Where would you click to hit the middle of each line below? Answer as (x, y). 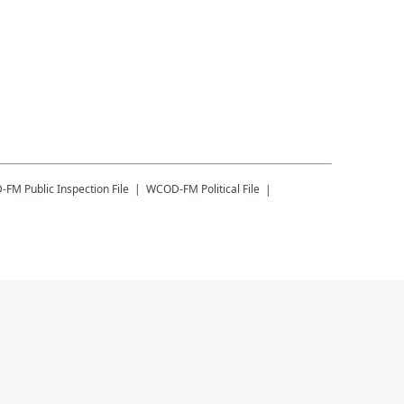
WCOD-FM (172, 189)
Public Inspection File (77, 189)
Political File (230, 189)
